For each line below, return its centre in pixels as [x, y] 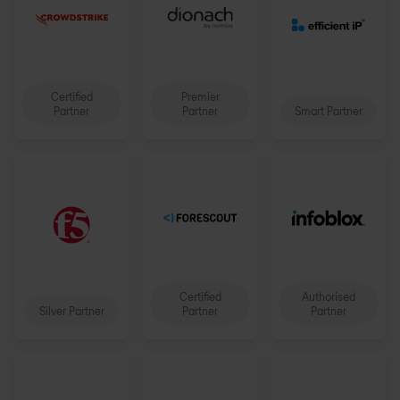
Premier [200, 96]
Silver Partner [71, 311]
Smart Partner [329, 111]
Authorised [329, 296]
